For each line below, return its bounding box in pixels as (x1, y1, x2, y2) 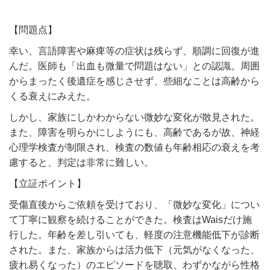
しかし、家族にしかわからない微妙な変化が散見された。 (9, 112, 260, 123)
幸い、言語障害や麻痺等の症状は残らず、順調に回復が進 (9, 46, 260, 57)
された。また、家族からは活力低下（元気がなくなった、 (9, 245, 260, 256)
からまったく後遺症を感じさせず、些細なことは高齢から (9, 76, 260, 87)
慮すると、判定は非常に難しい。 (9, 157, 154, 168)
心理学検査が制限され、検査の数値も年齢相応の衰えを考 (9, 142, 260, 153)
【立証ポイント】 (9, 178, 86, 189)
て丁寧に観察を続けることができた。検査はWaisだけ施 (9, 215, 252, 225)
